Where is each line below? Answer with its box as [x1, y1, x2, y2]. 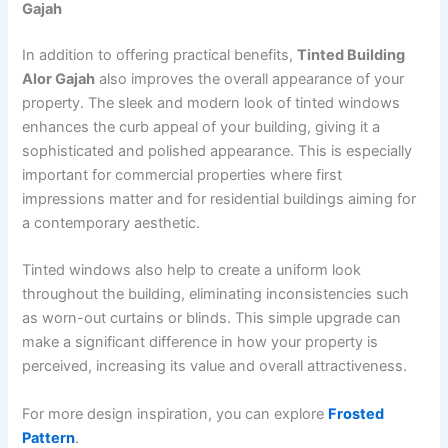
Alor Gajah [22, 70, 96, 89]
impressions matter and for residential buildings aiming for [22, 190, 417, 209]
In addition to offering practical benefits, [22, 46, 298, 65]
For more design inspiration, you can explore [22, 404, 329, 423]
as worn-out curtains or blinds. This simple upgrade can [22, 309, 402, 328]
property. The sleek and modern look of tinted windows [22, 94, 401, 113]
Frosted [328, 404, 385, 423]
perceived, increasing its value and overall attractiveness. [22, 357, 408, 376]
